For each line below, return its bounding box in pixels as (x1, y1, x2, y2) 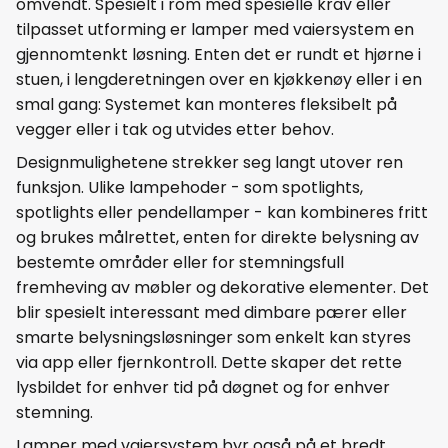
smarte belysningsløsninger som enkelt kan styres (16, 326, 411, 350)
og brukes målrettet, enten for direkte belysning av (16, 226, 419, 250)
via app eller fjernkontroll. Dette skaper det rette (16, 351, 402, 375)
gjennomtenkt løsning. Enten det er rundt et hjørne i (16, 43, 421, 67)
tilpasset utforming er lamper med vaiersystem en (16, 18, 414, 42)
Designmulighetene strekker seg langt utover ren (16, 151, 403, 175)
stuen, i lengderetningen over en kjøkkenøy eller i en (16, 68, 422, 92)
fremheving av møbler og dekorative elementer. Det (16, 276, 429, 300)
